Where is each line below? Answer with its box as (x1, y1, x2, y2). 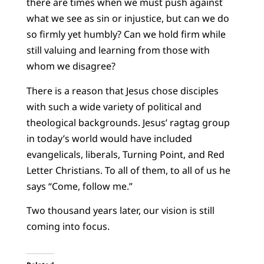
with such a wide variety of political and (26, 100, 202, 113)
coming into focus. (26, 219, 110, 233)
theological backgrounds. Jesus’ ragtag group (26, 115, 230, 129)
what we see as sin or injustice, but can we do (26, 12, 229, 25)
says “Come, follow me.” (26, 179, 133, 193)
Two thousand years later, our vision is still (26, 203, 214, 217)
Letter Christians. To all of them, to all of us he (26, 163, 230, 177)
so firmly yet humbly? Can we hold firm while (26, 28, 226, 41)
